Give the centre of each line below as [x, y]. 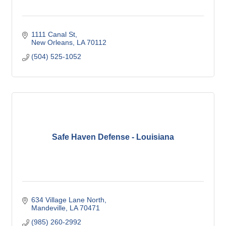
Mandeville [48, 208]
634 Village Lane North [68, 200]
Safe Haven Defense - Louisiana [113, 137]
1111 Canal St [53, 34]
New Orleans [52, 42]
